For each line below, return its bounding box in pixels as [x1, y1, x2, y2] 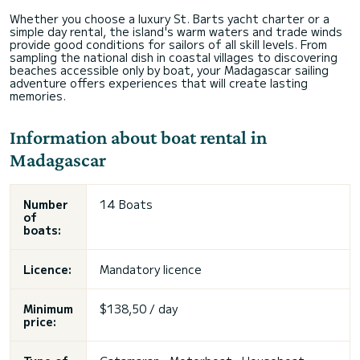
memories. [10, 88, 66, 104]
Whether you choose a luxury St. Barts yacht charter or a [10, 10, 329, 27]
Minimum [23, 301, 73, 317]
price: [23, 313, 56, 330]
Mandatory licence [100, 261, 202, 278]
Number [23, 196, 68, 213]
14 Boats [100, 196, 153, 213]
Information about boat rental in [10, 126, 267, 149]
